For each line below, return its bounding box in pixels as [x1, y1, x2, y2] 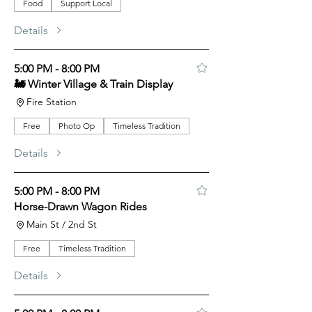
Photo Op [58, 120, 95, 131]
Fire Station [26, 95, 77, 108]
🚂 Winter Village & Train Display [14, 77, 173, 91]
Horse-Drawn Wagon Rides [14, 200, 147, 213]
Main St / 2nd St [26, 218, 97, 231]
